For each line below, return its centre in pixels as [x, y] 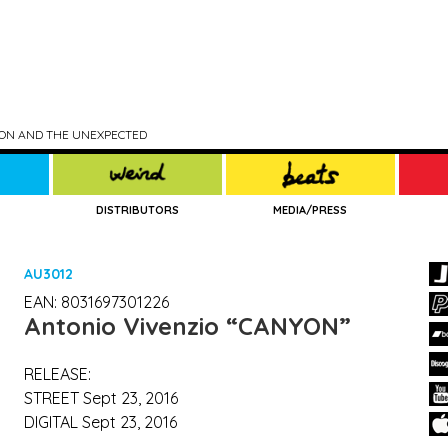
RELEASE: [57, 374]
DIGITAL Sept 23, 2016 [100, 422]
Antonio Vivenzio [125, 326]
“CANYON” [288, 326]
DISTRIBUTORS [138, 210]
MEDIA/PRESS [310, 210]
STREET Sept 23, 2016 [101, 398]
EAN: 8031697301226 [96, 302]
